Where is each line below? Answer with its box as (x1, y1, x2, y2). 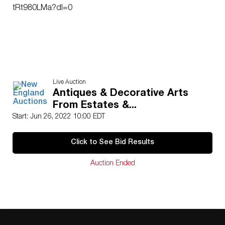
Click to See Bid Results (71, 139, 154, 146)
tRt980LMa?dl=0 (13, 5, 72, 13)
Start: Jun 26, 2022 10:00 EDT (13, 114, 105, 121)
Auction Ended (90, 160, 135, 167)
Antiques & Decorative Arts (53, 89, 188, 99)
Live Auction (53, 79, 86, 85)
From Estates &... (53, 101, 137, 111)
